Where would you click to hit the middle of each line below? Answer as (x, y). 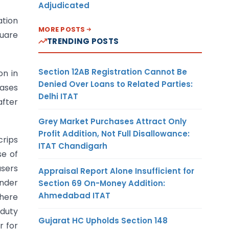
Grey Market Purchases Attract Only (112, 121)
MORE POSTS (62, 29)
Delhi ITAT (58, 96)
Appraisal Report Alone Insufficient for (116, 171)
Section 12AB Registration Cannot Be (113, 72)
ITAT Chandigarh (73, 146)
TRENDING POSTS (83, 41)
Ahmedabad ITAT (74, 195)
